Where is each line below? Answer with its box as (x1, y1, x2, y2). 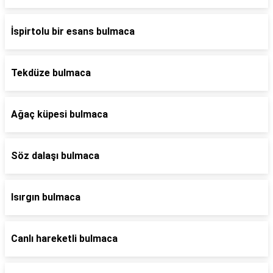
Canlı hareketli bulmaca (11, 233, 118, 244)
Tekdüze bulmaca (11, 67, 91, 79)
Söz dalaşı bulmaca (11, 150, 99, 161)
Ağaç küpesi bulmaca (11, 108, 108, 120)
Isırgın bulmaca (11, 191, 80, 203)
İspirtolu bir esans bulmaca (11, 26, 135, 37)
